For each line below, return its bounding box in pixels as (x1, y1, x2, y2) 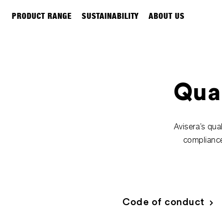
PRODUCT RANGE (12, 11, 72, 21)
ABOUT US (149, 11, 185, 21)
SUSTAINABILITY (81, 11, 139, 21)
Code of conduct (122, 197, 205, 207)
